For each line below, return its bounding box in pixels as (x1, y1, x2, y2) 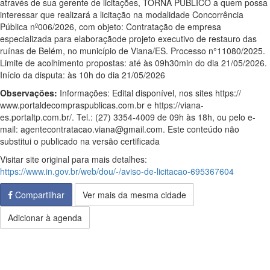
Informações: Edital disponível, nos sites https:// (57, 87, 241, 99)
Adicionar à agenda (8, 212, 82, 224)
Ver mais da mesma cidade (83, 189, 186, 201)
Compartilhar (13, 189, 64, 201)
